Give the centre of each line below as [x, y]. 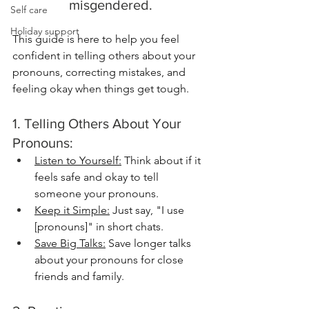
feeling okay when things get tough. [101, 89]
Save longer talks [150, 243]
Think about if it [162, 160]
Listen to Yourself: [78, 160]
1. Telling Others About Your [99, 123]
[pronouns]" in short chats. [99, 227]
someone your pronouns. [98, 193]
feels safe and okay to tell [98, 177]
